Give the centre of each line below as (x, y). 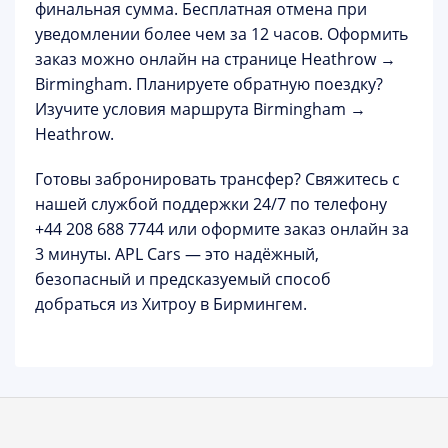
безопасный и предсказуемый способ (183, 279)
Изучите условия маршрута (144, 109)
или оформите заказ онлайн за (286, 229)
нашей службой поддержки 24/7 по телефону (211, 204)
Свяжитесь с (350, 179)
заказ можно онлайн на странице (168, 59)
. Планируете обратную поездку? (255, 84)
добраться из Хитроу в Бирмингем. (171, 304)
